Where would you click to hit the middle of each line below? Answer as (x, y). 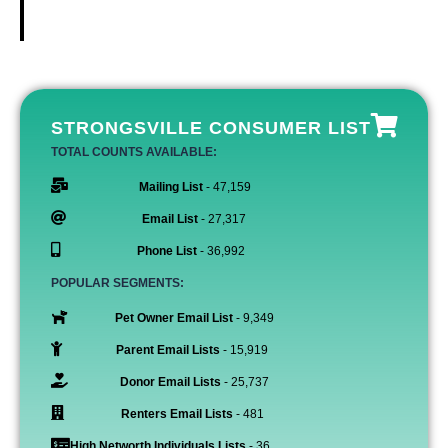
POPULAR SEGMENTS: (117, 283)
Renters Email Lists (177, 414)
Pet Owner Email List (174, 318)
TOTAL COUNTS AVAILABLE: (133, 152)
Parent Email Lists (167, 350)
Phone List (166, 251)
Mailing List (170, 187)
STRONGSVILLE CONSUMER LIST (210, 128)
